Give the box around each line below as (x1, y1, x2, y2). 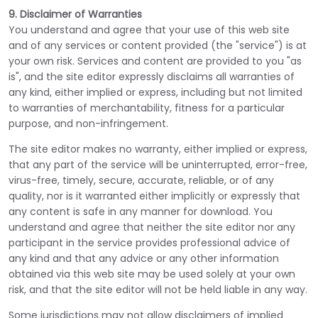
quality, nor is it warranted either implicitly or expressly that (9, 189, 300, 203)
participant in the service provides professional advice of (9, 236, 290, 250)
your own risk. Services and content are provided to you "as (9, 54, 302, 68)
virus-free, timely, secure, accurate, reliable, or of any (9, 173, 274, 187)
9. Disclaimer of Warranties (9, 7, 142, 21)
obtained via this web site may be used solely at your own (9, 267, 295, 281)
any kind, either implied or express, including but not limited (9, 85, 302, 99)
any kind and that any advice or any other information (9, 251, 279, 265)
